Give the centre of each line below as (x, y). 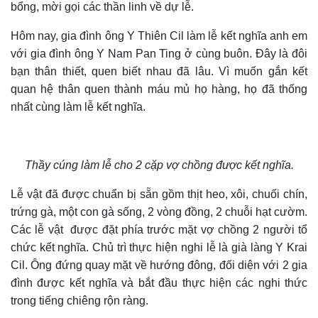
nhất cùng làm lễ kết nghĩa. (78, 107)
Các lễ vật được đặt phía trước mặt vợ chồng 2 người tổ (159, 230)
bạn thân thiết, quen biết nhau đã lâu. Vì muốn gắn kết (159, 72)
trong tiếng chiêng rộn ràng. (79, 301)
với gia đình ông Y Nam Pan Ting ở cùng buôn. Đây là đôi (159, 54)
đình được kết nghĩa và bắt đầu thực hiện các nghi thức (159, 283)
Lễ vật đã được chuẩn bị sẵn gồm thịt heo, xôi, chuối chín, (159, 194)
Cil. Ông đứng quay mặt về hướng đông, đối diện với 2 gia (159, 265)
